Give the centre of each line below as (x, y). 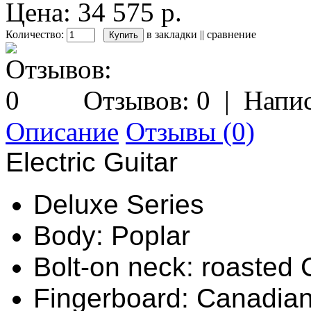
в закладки (172, 34)
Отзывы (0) (190, 131)
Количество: (36, 34)
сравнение (232, 34)
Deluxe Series (119, 204)
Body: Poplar (112, 235)
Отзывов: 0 (147, 100)
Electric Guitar (92, 162)
